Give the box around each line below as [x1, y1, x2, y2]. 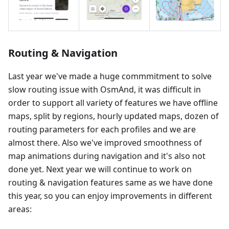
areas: [8, 203, 32, 215]
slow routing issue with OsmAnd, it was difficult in [8, 84, 201, 96]
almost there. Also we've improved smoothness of [8, 137, 202, 149]
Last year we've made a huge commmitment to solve [8, 71, 212, 82]
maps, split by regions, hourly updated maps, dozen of [8, 110, 219, 122]
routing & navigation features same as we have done [8, 177, 213, 189]
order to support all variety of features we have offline [8, 97, 218, 109]
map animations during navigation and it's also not [8, 150, 205, 162]
